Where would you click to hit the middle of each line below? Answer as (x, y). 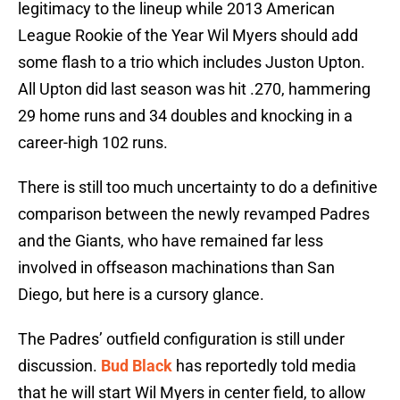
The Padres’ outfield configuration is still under (181, 339)
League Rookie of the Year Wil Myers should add (188, 36)
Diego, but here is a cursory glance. (141, 295)
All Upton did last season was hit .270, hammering (194, 89)
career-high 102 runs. (93, 143)
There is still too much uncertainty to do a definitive (198, 187)
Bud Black (137, 366)
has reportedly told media (264, 366)
